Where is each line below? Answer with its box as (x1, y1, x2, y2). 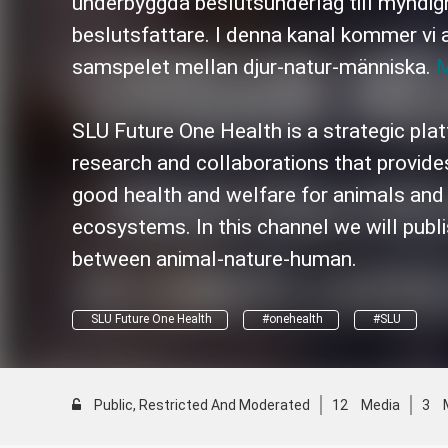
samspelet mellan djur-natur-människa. (72, 55, 436, 79)
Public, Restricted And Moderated (91, 397, 310, 413)
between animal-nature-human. (72, 247, 357, 271)
